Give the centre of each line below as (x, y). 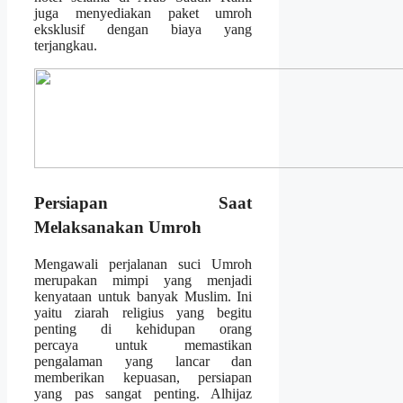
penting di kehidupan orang (143, 329)
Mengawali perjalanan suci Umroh (143, 264)
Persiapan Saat (143, 203)
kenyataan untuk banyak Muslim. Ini (143, 297)
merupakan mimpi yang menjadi (143, 281)
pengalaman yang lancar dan (143, 362)
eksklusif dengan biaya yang (143, 30)
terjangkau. (66, 46)
